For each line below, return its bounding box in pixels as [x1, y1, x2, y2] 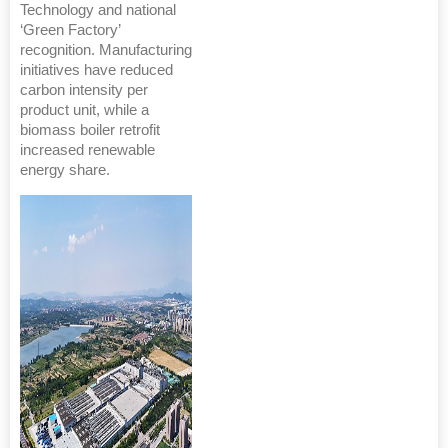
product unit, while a [20, 101, 149, 118]
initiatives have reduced [20, 61, 173, 78]
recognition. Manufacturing [20, 41, 192, 58]
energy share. [20, 161, 110, 178]
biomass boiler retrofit [20, 121, 160, 138]
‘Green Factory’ [20, 21, 120, 38]
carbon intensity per [20, 81, 148, 98]
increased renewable [20, 141, 155, 158]
